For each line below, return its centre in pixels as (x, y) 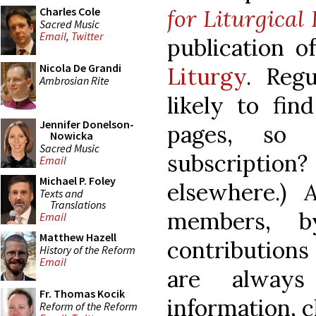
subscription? (237, 163)
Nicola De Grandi (80, 68)
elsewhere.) (236, 192)
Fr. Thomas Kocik (82, 293)
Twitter (87, 36)
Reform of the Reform (89, 306)
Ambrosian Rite (74, 80)
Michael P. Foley (78, 181)
